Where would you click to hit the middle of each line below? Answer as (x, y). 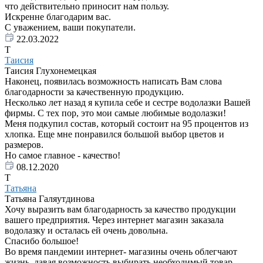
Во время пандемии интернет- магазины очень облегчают (121, 252)
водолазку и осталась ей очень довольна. (86, 231)
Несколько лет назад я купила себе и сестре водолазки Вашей (128, 103)
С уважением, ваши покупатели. (70, 28)
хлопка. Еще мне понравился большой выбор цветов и (114, 134)
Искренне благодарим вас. (58, 17)
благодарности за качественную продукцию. (94, 92)
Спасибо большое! (42, 241)
